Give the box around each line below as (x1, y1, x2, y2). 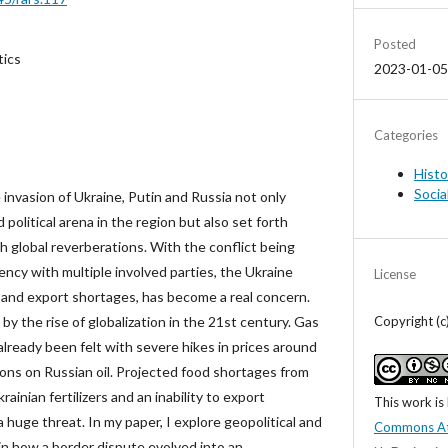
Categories (374, 126, 438, 143)
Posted (374, 35, 416, 52)
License (374, 265, 416, 282)
